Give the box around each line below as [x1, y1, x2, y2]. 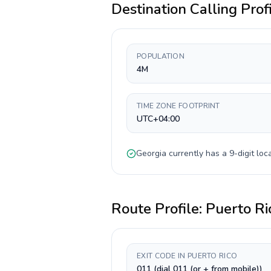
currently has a [166, 148, 229, 159]
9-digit [229, 148, 254, 159]
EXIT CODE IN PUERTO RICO [137, 251, 238, 261]
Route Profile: [111, 199, 206, 218]
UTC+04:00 [137, 113, 180, 125]
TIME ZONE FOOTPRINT [137, 101, 220, 111]
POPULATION [137, 51, 184, 61]
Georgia [136, 148, 166, 159]
